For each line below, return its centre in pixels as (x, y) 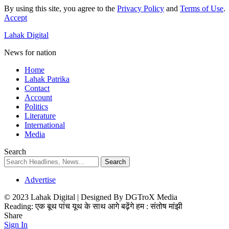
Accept (16, 18)
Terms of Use (202, 8)
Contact (37, 88)
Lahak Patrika (47, 79)
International (45, 125)
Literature (40, 116)
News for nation (30, 52)
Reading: (19, 206)
